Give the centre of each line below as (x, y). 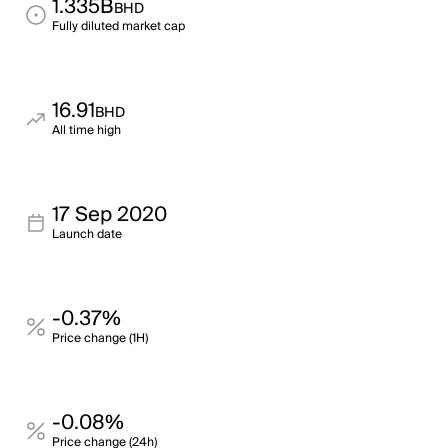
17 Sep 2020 (109, 215)
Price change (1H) (100, 338)
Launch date (87, 234)
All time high (86, 130)
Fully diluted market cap (118, 26)
